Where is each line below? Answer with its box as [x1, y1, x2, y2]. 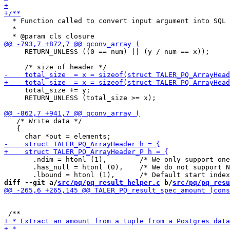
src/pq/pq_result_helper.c [57, 179, 160, 186]
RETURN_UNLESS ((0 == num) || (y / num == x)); [4, 48, 209, 55]
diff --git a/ [4, 179, 57, 186]
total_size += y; [4, 86, 90, 94]
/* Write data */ [4, 117, 82, 125]
